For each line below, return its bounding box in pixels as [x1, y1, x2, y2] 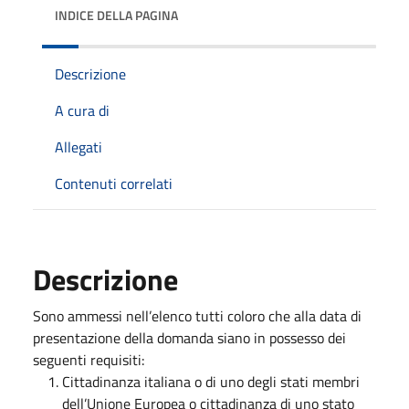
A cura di [55, 99, 110, 121]
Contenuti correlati [55, 172, 173, 194]
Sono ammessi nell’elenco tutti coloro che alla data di [33, 304, 362, 327]
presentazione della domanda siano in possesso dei [33, 326, 346, 349]
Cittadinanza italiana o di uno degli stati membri [62, 370, 360, 393]
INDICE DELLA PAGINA [55, 5, 178, 25]
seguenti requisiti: [33, 348, 144, 371]
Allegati [55, 135, 102, 158]
